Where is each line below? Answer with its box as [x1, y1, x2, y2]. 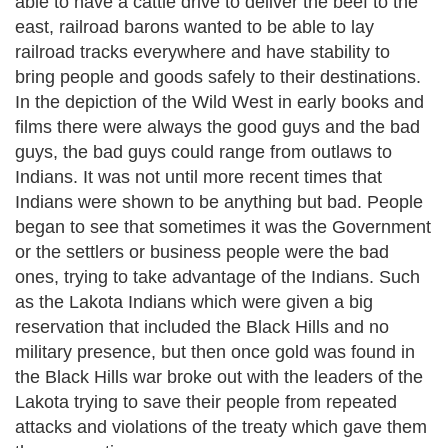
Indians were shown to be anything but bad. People [15, 192, 423, 212]
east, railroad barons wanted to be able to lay [15, 17, 374, 37]
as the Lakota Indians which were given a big [15, 292, 373, 312]
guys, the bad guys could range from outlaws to [15, 142, 392, 162]
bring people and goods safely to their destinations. [15, 67, 421, 87]
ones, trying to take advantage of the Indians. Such [15, 267, 420, 287]
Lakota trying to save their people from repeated [15, 392, 397, 412]
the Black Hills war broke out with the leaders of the [15, 367, 423, 387]
